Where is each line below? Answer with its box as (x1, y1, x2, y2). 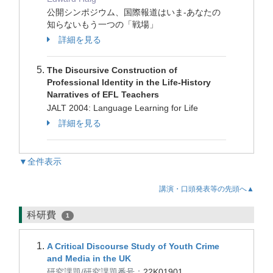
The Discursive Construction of (47, 65, 177, 75)
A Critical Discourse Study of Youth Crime (47, 241, 219, 251)
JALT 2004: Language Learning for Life (47, 103, 200, 113)
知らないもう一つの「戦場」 (47, 19, 160, 29)
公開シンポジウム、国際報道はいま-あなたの (47, 7, 221, 17)
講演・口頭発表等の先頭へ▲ (159, 185, 254, 193)
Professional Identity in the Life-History (47, 77, 211, 87)
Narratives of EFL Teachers (47, 90, 159, 99)
